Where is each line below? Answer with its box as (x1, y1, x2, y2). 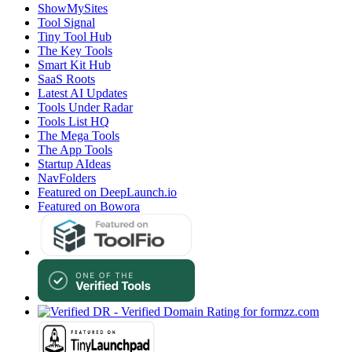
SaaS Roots (38, 72, 95, 86)
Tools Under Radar (38, 101, 133, 115)
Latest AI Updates (38, 86, 127, 101)
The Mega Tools (38, 129, 119, 143)
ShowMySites (38, 2, 108, 16)
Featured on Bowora (38, 200, 140, 214)
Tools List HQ (38, 115, 109, 129)
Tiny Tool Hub (38, 30, 112, 44)
